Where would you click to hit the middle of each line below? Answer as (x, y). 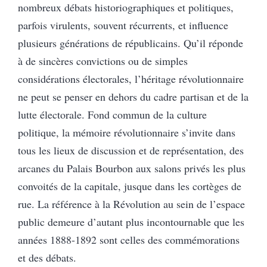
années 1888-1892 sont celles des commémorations (129, 239)
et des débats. (47, 257)
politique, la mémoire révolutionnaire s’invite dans (127, 132)
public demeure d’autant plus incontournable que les (131, 221)
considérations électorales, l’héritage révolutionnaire (131, 78)
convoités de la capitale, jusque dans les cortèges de (130, 186)
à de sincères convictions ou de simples (103, 60)
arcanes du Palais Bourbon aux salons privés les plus (132, 168)
